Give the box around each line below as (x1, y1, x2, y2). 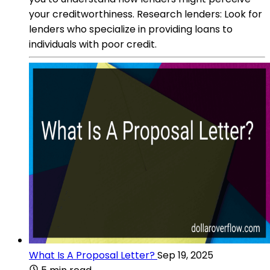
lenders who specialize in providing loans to (29, 22, 233, 36)
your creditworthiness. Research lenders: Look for (29, 7, 262, 21)
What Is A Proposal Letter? (29, 248, 155, 262)
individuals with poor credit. (29, 37, 157, 51)
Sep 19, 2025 (157, 248, 213, 262)
